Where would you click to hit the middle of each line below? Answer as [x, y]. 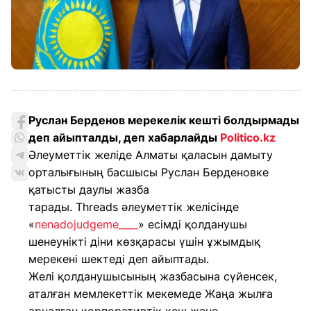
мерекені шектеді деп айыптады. [119, 259]
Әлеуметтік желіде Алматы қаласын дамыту [151, 155]
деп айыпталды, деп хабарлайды [124, 137]
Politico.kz [248, 137]
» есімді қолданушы [193, 224]
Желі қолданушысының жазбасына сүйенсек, [153, 276]
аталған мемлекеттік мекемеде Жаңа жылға [151, 294]
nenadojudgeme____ [86, 224]
